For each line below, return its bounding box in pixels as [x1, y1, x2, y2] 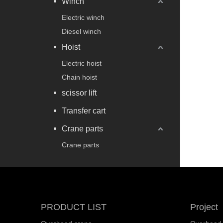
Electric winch [62, 13, 105, 21]
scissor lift [62, 88, 97, 97]
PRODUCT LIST [41, 202, 107, 212]
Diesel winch [62, 27, 101, 35]
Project [190, 202, 218, 212]
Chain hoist [62, 73, 97, 81]
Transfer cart [62, 106, 106, 115]
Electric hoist [62, 59, 102, 67]
